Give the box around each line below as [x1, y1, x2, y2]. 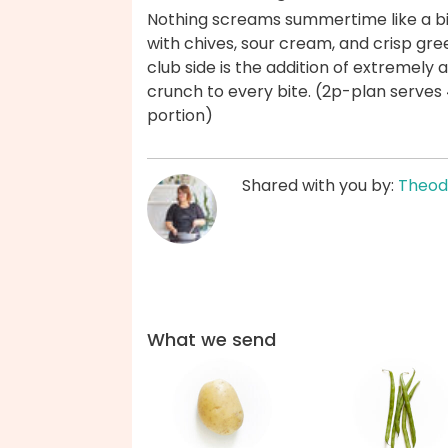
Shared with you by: [242, 174, 398, 198]
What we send [147, 327, 276, 352]
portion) [147, 104, 213, 128]
